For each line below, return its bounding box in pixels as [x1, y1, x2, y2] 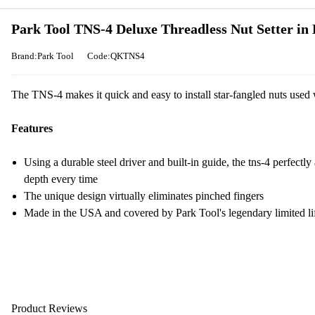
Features [11, 122, 53, 134]
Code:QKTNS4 [87, 51, 145, 61]
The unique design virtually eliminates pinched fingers [24, 190, 264, 202]
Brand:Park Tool [11, 51, 74, 61]
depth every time [24, 173, 98, 185]
